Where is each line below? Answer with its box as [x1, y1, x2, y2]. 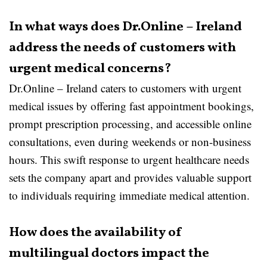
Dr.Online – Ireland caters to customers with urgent [9, 80, 241, 95]
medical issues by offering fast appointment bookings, [9, 98, 254, 113]
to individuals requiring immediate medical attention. [9, 188, 250, 203]
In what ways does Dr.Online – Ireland [9, 18, 242, 36]
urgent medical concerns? [9, 60, 171, 78]
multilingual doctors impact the [9, 244, 209, 263]
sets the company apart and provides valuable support [9, 170, 252, 185]
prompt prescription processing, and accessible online [9, 116, 252, 131]
